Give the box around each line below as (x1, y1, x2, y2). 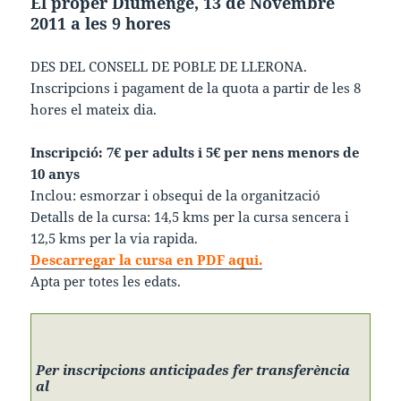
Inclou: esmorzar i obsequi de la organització (30, 185, 321, 204)
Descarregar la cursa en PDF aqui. (30, 250, 263, 269)
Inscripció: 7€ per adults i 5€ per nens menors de (30, 142, 361, 161)
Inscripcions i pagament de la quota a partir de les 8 (30, 78, 362, 97)
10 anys (30, 164, 81, 183)
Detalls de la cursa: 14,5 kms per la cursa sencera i (30, 207, 350, 226)
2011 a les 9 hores (30, 12, 172, 34)
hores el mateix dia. (30, 99, 158, 118)
